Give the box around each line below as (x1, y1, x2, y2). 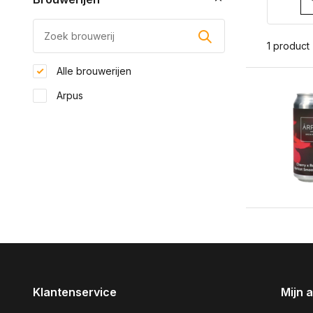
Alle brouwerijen (54, 65, 131, 77)
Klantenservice (33, 285, 117, 299)
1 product (267, 40, 310, 52)
